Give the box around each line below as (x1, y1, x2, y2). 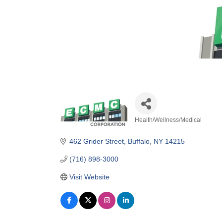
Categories (134, 121, 194, 136)
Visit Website (69, 173, 110, 181)
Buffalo (127, 137, 150, 145)
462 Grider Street (69, 137, 124, 145)
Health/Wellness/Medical (135, 116, 202, 123)
